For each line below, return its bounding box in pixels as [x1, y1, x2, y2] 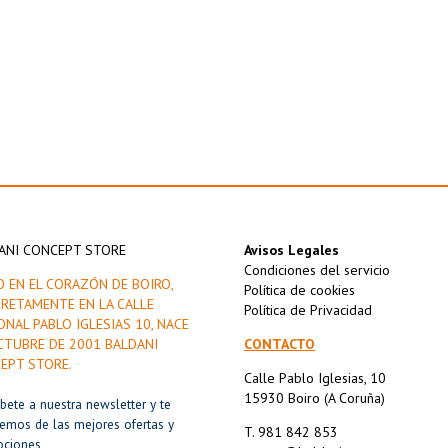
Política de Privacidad [244, 301, 372, 320]
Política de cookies [244, 281, 355, 300]
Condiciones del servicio [244, 261, 390, 280]
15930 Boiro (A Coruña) [244, 389, 385, 408]
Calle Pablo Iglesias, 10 [244, 369, 386, 388]
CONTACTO [244, 335, 315, 354]
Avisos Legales [244, 241, 339, 260]
